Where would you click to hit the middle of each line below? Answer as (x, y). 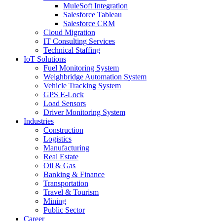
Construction (63, 130)
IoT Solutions (45, 59)
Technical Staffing (72, 50)
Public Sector (64, 210)
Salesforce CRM (89, 23)
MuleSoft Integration (95, 6)
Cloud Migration (69, 32)
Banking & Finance (74, 174)
